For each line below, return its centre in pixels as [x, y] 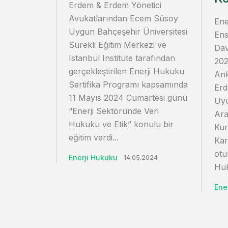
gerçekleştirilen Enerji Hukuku [126, 71]
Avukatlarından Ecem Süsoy [123, 18]
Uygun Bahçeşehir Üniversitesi [128, 32]
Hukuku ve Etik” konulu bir [121, 124]
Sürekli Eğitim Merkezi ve [118, 45]
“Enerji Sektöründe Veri [114, 111]
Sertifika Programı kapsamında [128, 84]
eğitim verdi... [94, 137]
